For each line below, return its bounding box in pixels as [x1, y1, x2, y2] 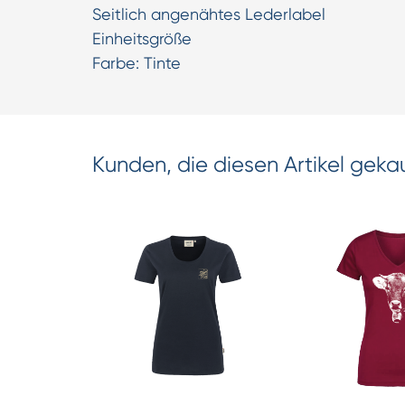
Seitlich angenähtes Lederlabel [92, 5, 325, 24]
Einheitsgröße [92, 29, 192, 49]
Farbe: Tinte [92, 53, 181, 73]
